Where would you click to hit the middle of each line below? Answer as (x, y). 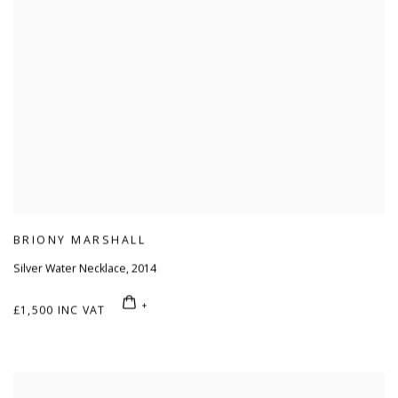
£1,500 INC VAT (60, 310)
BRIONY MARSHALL (80, 241)
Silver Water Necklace (70, 268)
